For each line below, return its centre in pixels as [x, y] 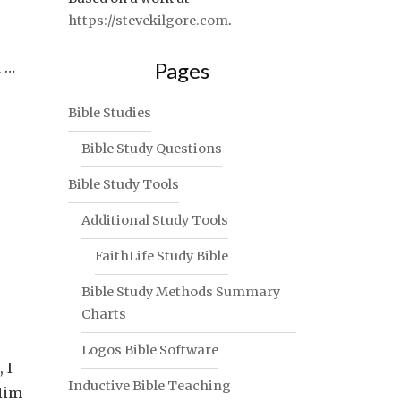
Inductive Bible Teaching [149, 386]
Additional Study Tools [155, 220]
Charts [104, 314]
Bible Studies [110, 113]
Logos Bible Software [150, 350]
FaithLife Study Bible [162, 256]
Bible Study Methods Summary [181, 292]
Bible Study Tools [124, 184]
